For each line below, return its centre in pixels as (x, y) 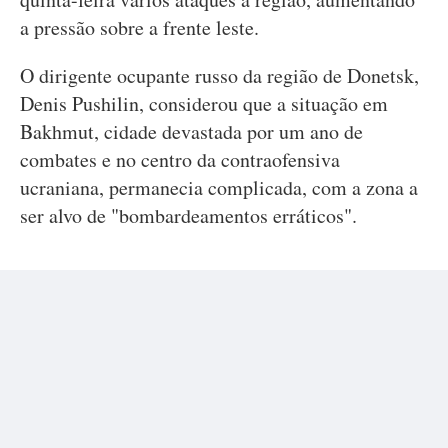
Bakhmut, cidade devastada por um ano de (191, 131)
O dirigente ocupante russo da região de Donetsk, (219, 75)
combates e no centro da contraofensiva (180, 159)
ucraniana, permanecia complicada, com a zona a (219, 187)
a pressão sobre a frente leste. (139, 27)
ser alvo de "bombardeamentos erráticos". (188, 215)
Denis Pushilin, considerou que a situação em (204, 103)
